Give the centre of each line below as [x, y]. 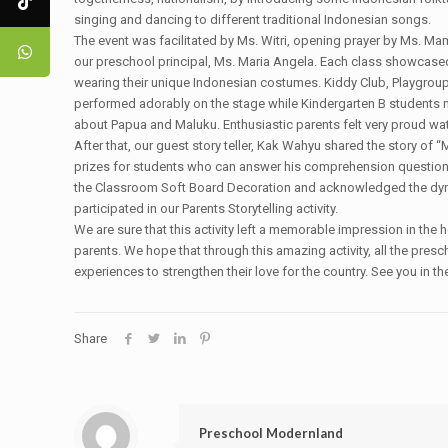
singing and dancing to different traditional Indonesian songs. [253, 19]
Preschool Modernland [271, 433]
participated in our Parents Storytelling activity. [206, 208]
